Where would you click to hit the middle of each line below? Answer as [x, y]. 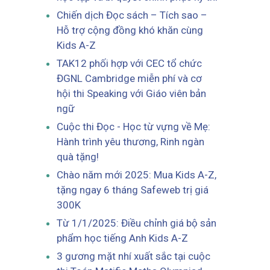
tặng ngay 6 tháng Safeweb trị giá [132, 190]
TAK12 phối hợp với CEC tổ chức [129, 63]
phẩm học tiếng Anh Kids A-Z [122, 238]
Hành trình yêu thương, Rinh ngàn [130, 141]
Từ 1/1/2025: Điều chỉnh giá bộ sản [136, 223]
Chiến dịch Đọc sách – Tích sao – [132, 15]
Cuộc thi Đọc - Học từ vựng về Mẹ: [133, 126]
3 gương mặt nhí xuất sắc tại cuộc [133, 256]
